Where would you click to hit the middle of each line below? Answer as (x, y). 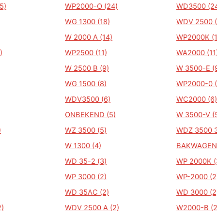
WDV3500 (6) (88, 99)
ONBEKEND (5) (90, 115)
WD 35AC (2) (87, 192)
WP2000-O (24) (91, 6)
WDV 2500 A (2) (92, 208)
